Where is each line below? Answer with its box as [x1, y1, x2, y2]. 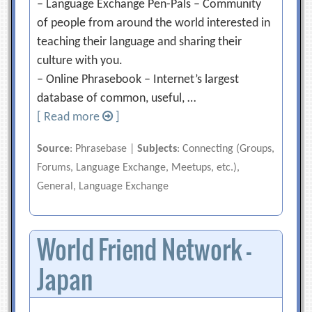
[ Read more [37, 111, 103, 124]
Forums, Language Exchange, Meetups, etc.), [37, 162, 240, 173]
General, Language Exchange [37, 181, 169, 192]
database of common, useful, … [37, 92, 196, 105]
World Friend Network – [37, 231, 252, 267]
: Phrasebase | [70, 143, 138, 155]
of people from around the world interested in [37, 17, 271, 30]
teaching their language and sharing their [37, 36, 242, 49]
